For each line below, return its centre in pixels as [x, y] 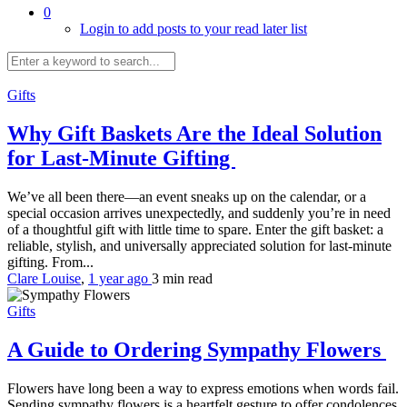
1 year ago [120, 278]
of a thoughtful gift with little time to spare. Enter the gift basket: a [195, 229]
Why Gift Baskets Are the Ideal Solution [194, 133]
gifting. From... [50, 262]
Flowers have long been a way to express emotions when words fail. [203, 388]
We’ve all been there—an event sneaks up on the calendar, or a [187, 196]
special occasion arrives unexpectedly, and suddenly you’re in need [199, 213]
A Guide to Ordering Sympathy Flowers [197, 349]
